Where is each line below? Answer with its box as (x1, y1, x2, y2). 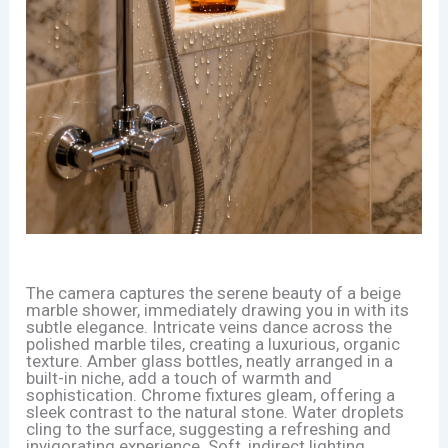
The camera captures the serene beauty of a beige (26, 283, 402, 304)
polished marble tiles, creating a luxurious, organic (26, 334, 401, 355)
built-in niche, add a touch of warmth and (26, 368, 333, 389)
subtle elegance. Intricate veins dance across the (26, 317, 393, 338)
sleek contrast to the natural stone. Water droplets (26, 402, 405, 423)
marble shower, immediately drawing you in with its (26, 300, 410, 321)
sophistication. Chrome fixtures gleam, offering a (26, 385, 396, 406)
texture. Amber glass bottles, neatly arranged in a (26, 351, 394, 372)
